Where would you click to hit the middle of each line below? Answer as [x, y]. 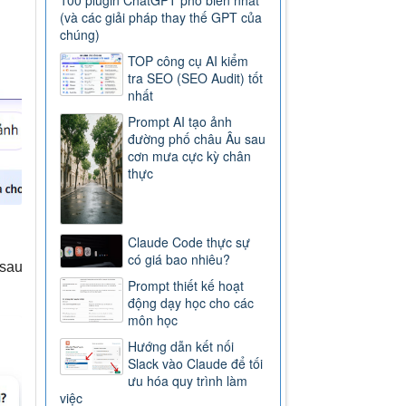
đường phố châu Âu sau [197, 139]
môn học [153, 320]
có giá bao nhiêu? [179, 260]
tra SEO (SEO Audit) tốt [196, 78]
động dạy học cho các [191, 303]
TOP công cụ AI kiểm [188, 61]
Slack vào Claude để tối [196, 364]
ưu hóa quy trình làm [188, 381]
